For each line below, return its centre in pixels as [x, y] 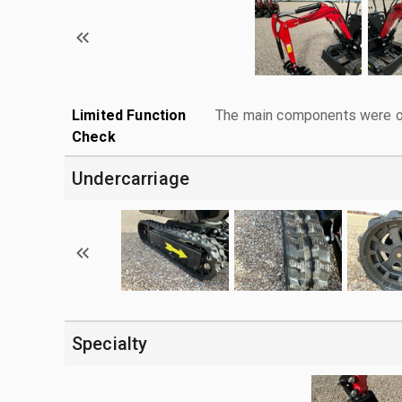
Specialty [110, 343]
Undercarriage [131, 178]
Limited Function [129, 115]
